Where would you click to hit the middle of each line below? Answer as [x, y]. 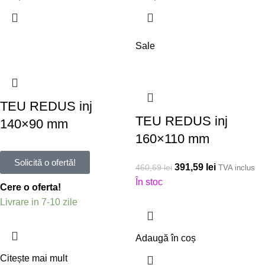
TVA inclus [237, 167]
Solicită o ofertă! [45, 162]
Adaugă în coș [166, 238]
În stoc [149, 182]
